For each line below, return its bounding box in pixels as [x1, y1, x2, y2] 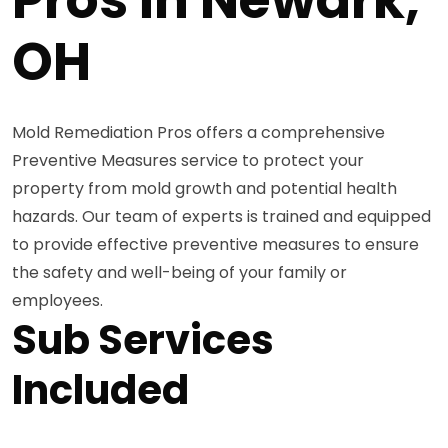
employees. [12, 288, 103, 312]
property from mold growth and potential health [12, 176, 397, 200]
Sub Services [12, 311, 274, 368]
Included [12, 361, 189, 418]
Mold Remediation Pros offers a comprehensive [12, 120, 385, 144]
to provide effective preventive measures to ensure [12, 232, 419, 256]
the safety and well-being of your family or [12, 260, 347, 284]
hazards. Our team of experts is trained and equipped [12, 204, 431, 228]
